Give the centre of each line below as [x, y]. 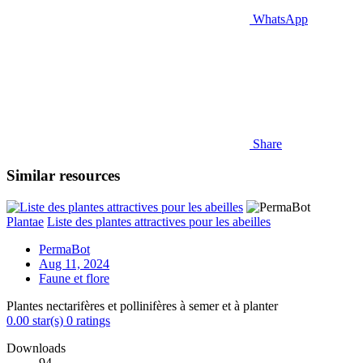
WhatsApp [280, 19]
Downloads [36, 348]
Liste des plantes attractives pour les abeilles [159, 221]
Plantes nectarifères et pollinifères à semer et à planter [142, 305]
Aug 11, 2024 [74, 263]
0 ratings [88, 320]
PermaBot [64, 249]
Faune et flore [74, 278]
